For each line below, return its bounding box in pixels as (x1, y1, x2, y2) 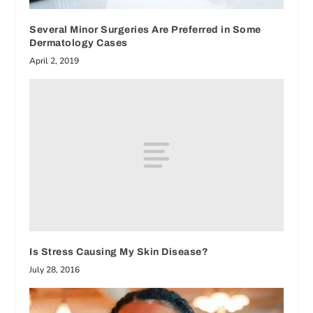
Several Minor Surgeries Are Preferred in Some (29, 24, 261, 35)
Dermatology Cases (29, 37, 128, 48)
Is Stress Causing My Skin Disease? (29, 246, 209, 257)
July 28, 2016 (29, 263, 80, 275)
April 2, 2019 (29, 54, 80, 66)
